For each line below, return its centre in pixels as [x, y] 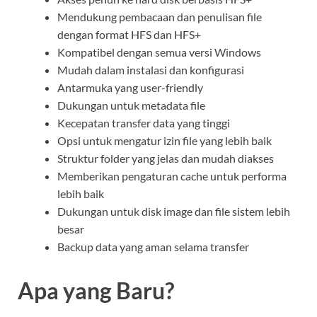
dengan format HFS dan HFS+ [129, 35]
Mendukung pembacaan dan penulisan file [160, 17]
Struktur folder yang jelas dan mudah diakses [166, 158]
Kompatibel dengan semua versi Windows [159, 52]
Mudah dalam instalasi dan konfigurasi [151, 70]
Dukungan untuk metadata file [131, 105]
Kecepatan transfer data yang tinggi [144, 123]
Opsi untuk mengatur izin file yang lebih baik [165, 141]
